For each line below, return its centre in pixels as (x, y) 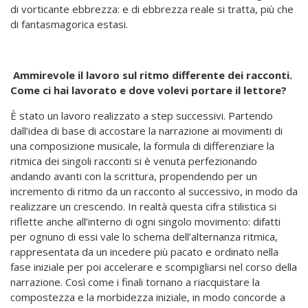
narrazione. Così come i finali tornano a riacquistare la (135, 282)
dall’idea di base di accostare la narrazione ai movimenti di (146, 131)
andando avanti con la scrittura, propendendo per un (134, 176)
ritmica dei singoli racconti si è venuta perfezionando (134, 161)
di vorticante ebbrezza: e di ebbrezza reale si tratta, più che (152, 9)
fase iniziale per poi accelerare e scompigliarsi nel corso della (154, 267)
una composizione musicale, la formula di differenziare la (142, 146)
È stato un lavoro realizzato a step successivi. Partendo (142, 116)
